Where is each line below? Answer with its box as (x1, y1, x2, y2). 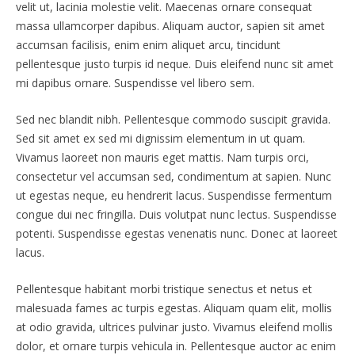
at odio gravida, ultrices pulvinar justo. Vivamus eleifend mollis (16, 319, 333, 334)
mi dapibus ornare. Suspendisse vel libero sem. (16, 74, 254, 90)
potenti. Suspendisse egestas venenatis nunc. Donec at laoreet (16, 225, 338, 241)
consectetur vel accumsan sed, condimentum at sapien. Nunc (16, 168, 331, 184)
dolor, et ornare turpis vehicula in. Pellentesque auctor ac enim (16, 338, 336, 353)
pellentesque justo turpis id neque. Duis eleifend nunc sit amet (16, 55, 334, 71)
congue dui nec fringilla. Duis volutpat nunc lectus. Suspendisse (16, 206, 337, 222)
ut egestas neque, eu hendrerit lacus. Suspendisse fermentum (16, 187, 332, 203)
